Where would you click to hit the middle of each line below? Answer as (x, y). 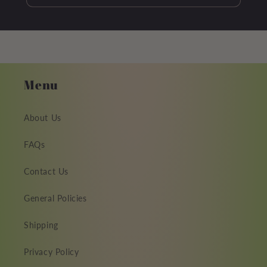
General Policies (55, 198)
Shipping (41, 225)
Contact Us (46, 172)
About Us (43, 118)
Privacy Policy (52, 252)
